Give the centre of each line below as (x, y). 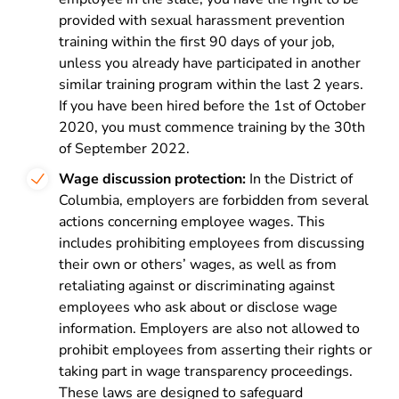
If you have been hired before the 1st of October (212, 106)
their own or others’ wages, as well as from (198, 265)
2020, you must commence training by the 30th (212, 127)
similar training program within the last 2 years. (211, 85)
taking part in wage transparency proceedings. (206, 371)
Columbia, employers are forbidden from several (214, 200)
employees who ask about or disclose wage (198, 307)
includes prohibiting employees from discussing (212, 243)
